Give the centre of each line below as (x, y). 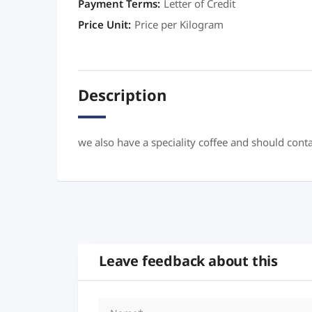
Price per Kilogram (179, 25)
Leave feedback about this (188, 262)
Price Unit (103, 25)
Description (122, 96)
